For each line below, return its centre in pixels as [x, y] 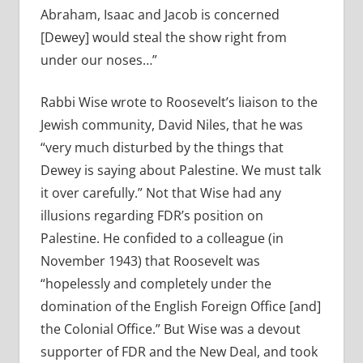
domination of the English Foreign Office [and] [180, 307]
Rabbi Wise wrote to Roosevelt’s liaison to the [179, 102]
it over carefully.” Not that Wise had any [160, 193]
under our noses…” [98, 60]
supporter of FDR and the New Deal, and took [179, 352]
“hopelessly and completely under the [156, 284]
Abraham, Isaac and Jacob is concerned [160, 15]
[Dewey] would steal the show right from [163, 38]
